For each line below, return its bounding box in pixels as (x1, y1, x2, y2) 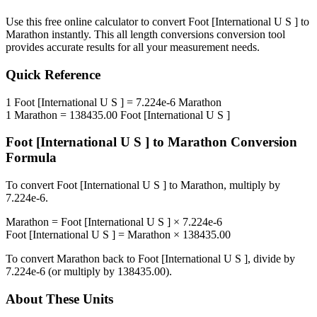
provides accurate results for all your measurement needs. (6, 41, 260, 54)
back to (100, 253, 138, 265)
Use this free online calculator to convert (6, 16, 188, 28)
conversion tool (214, 28, 285, 41)
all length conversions (117, 28, 214, 41)
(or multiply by (45, 265, 117, 278)
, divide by (248, 253, 295, 265)
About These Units (6, 291, 113, 306)
